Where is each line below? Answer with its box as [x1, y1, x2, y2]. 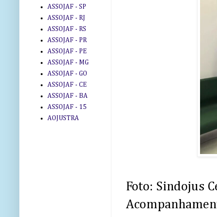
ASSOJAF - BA [47, 92, 88, 99]
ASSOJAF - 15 [47, 103, 87, 110]
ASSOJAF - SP [47, 3, 86, 10]
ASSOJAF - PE [47, 47, 87, 55]
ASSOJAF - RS [47, 25, 86, 32]
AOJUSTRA [47, 114, 79, 122]
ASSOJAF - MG [47, 59, 89, 66]
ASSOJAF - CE [47, 81, 87, 88]
